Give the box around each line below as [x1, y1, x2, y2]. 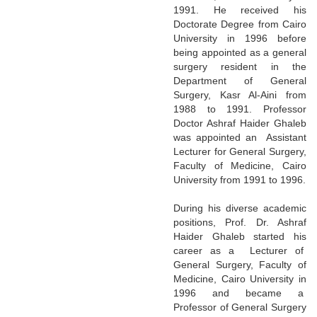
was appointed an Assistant [173, 131, 306, 143]
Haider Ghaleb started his [173, 230, 306, 242]
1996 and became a [173, 287, 306, 299]
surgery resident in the [173, 60, 306, 72]
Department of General [173, 74, 306, 86]
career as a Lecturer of [173, 244, 306, 256]
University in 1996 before [173, 32, 306, 44]
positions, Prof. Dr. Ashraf [173, 216, 306, 228]
